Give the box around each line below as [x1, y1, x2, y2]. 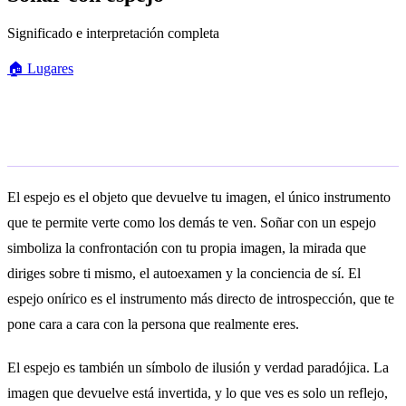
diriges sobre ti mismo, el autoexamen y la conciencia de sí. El [7, 265, 361, 281]
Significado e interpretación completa [7, 24, 219, 41]
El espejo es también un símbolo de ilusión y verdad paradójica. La [7, 359, 389, 375]
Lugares [24, 60, 73, 76]
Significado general [7, 125, 216, 154]
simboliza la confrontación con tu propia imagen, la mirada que [7, 239, 366, 256]
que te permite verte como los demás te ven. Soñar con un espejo [7, 214, 376, 230]
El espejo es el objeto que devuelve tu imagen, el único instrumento [7, 188, 391, 205]
